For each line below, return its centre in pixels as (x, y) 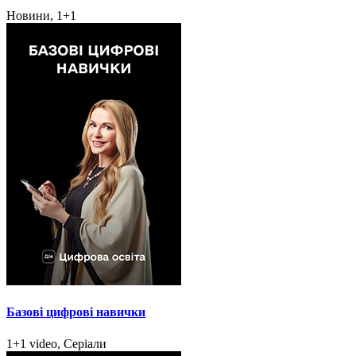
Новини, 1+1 (41, 16)
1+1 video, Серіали (56, 343)
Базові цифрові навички (76, 312)
